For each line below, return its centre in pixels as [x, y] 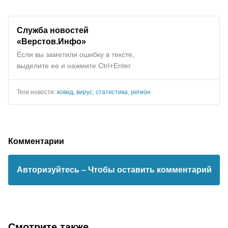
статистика [112, 92]
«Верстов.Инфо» [51, 41]
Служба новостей [53, 30]
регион [141, 92]
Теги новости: [37, 92]
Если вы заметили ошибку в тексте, [76, 54]
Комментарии [36, 141]
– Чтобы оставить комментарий [146, 170]
